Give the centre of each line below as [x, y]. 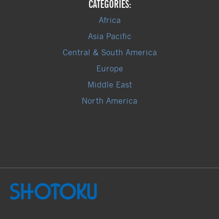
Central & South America [109, 53]
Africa [109, 20]
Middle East [109, 85]
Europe [109, 69]
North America [109, 101]
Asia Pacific [109, 36]
